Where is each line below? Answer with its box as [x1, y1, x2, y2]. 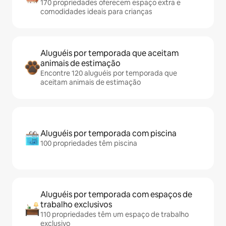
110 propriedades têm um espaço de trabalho [40, 210, 189, 219]
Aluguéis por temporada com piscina [40, 128, 177, 139]
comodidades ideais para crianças [40, 7, 152, 16]
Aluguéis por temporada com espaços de [40, 189, 192, 200]
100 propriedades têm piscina [40, 139, 137, 148]
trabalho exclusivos [40, 199, 112, 210]
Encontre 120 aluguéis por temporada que [40, 69, 177, 78]
